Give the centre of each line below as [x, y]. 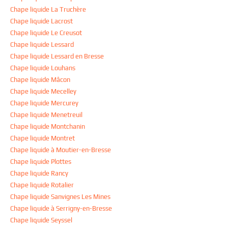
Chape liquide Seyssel [41, 220]
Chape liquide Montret [42, 138]
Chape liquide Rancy [39, 174]
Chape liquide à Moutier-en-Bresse [61, 150]
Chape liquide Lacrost [41, 21]
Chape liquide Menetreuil [46, 115]
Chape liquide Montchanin [48, 127]
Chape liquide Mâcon [40, 80]
